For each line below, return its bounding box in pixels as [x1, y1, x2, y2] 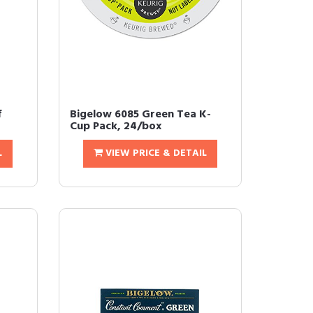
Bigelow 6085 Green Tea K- [69, 105, 211, 124]
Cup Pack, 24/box [69, 117, 161, 136]
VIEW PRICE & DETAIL [102, 145, 207, 162]
